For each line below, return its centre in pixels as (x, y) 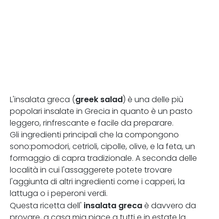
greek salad (99, 99)
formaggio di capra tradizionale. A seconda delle (103, 158)
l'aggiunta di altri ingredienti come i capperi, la (97, 182)
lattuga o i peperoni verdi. (59, 193)
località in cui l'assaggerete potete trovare (91, 170)
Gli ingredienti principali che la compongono (94, 135)
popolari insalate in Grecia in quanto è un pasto (101, 111)
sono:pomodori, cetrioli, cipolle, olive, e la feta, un (102, 146)
